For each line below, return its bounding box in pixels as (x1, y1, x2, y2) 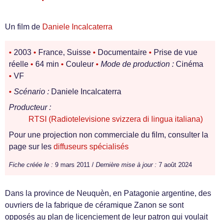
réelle (9, 60, 30, 68)
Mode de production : (101, 60, 174, 68)
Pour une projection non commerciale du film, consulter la (9, 131, 208, 139)
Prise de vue (152, 48, 197, 56)
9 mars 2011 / (53, 161, 96, 168)
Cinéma (174, 60, 203, 68)
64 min (33, 60, 61, 68)
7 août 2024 (157, 161, 192, 168)
